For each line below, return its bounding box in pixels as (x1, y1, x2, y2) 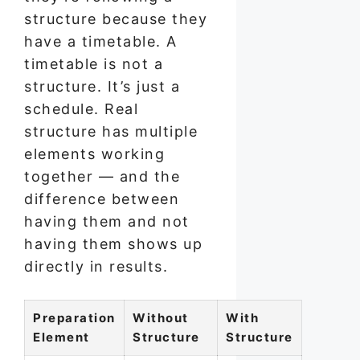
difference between (24, 190, 179, 207)
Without (133, 309, 189, 325)
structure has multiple (24, 122, 198, 140)
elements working (24, 145, 165, 162)
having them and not (24, 212, 190, 230)
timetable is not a (24, 55, 163, 72)
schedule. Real (24, 100, 138, 117)
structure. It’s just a (24, 77, 180, 95)
